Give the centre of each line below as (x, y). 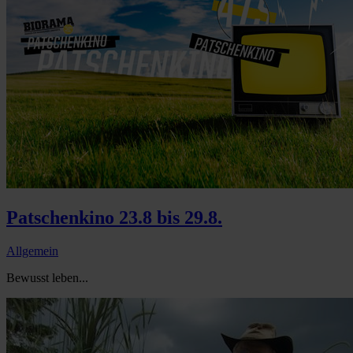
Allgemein (32, 251)
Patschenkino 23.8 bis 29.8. (114, 217)
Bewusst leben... (47, 277)
